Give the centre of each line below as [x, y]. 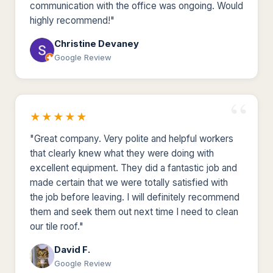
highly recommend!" [72, 20]
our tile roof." [57, 226]
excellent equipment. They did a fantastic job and [133, 168]
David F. [72, 250]
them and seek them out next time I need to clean [134, 211]
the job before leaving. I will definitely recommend [135, 197]
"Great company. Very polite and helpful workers [132, 138]
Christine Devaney [97, 44]
